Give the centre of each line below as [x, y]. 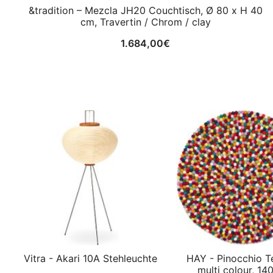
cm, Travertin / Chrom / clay [145, 22]
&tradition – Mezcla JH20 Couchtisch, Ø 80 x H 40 [145, 11]
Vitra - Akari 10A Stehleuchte [90, 259]
